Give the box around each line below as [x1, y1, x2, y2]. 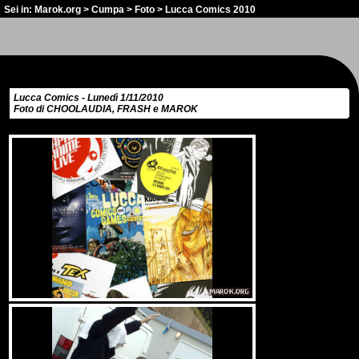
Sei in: [4, 4, 34, 15]
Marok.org [34, 4, 81, 15]
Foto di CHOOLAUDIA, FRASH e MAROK [14, 103, 198, 115]
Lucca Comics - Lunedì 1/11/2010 [14, 92, 163, 103]
